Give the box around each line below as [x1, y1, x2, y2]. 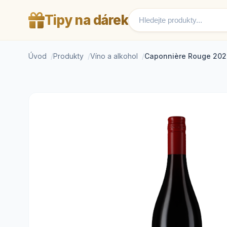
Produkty [53, 52, 84, 60]
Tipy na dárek [44, 12, 128, 28]
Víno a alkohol [90, 52, 138, 60]
